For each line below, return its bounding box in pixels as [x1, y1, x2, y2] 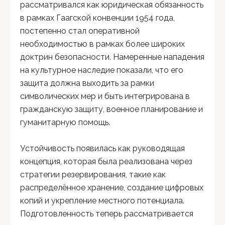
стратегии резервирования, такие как [20, 170, 166, 180]
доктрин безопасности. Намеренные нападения [20, 52, 204, 62]
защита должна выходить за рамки [20, 78, 154, 88]
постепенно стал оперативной [20, 26, 140, 36]
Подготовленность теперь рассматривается [20, 209, 193, 219]
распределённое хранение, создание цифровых [20, 183, 203, 193]
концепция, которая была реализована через [20, 157, 192, 167]
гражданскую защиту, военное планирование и [20, 104, 203, 115]
